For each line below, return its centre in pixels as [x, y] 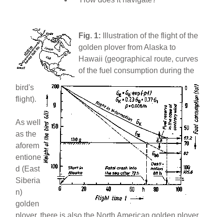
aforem [28, 145]
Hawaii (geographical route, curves [139, 59]
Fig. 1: [90, 35]
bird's [25, 87]
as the [26, 134]
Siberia [28, 180]
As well [28, 122]
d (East [28, 169]
